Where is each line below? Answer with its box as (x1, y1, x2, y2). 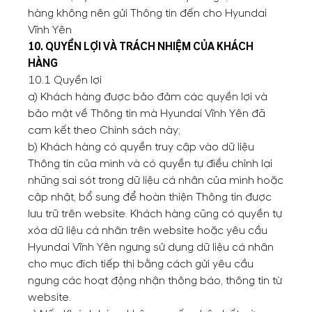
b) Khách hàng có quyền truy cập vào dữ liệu (28, 140, 254, 154)
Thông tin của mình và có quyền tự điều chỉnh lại (28, 157, 272, 171)
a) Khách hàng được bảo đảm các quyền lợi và (28, 90, 267, 104)
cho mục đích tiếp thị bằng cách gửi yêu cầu (28, 257, 253, 271)
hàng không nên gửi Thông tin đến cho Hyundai (28, 6, 267, 20)
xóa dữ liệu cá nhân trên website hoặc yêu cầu (28, 224, 267, 237)
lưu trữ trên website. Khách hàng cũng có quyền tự (28, 207, 282, 221)
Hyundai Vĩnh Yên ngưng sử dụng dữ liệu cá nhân (28, 240, 274, 254)
